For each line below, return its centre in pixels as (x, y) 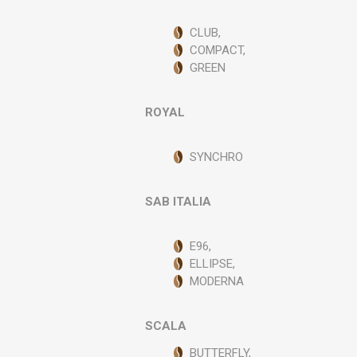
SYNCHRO (217, 157)
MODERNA (217, 281)
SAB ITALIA (178, 202)
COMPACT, (218, 50)
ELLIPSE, (213, 264)
